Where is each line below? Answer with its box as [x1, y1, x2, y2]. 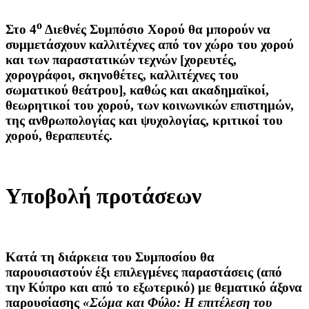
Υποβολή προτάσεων [6, 183, 201, 209]
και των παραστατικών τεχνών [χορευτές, [6, 52, 237, 68]
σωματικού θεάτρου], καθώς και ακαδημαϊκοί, [6, 83, 269, 98]
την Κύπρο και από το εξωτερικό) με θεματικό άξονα [6, 279, 302, 295]
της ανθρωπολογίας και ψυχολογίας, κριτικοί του [6, 113, 283, 128]
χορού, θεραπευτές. [6, 128, 112, 143]
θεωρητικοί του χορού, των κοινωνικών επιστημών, [6, 98, 294, 113]
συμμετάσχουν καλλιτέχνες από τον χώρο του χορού [6, 37, 294, 52]
